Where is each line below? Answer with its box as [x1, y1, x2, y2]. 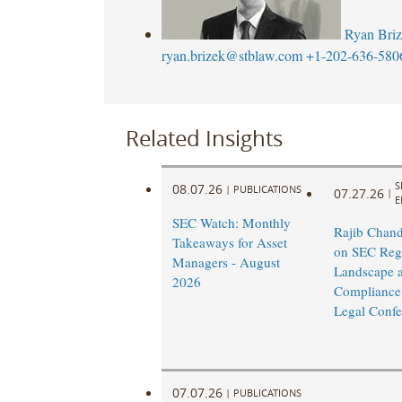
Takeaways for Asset [171, 233, 287, 252]
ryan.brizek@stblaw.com [161, 45, 302, 65]
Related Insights [125, 123, 283, 153]
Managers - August [171, 253, 280, 272]
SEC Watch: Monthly [171, 214, 291, 232]
